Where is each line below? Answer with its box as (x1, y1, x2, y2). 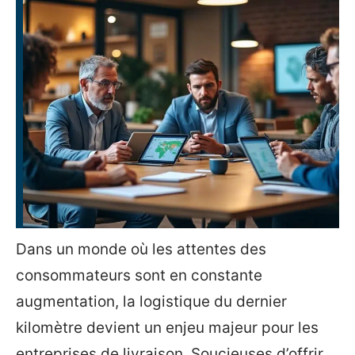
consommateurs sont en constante (16, 266, 262, 284)
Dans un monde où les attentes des (16, 240, 266, 258)
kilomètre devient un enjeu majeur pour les (16, 319, 319, 337)
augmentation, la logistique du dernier (16, 292, 287, 311)
